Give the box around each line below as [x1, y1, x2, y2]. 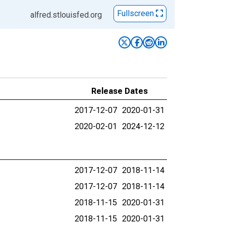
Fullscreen [117, 9, 156, 19]
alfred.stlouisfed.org [30, 10, 102, 20]
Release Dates [91, 86, 148, 96]
